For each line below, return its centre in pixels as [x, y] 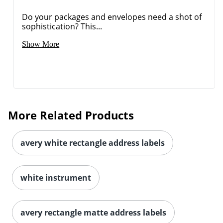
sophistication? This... [62, 26]
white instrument [56, 177]
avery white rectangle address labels [93, 143]
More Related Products [71, 115]
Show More [41, 44]
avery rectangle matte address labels [93, 212]
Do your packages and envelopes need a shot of [112, 17]
